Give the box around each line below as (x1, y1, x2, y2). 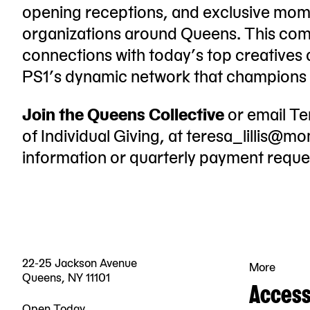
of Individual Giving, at (22, 122, 186, 147)
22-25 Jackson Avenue (22, 253, 137, 271)
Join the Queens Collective (22, 100, 224, 125)
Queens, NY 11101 (22, 268, 110, 285)
